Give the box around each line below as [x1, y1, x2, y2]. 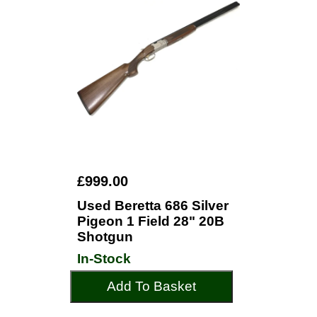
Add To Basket [107, 279, 196, 294]
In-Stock [77, 251, 131, 266]
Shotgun [77, 229, 133, 244]
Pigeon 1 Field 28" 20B [77, 214, 224, 229]
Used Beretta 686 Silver [77, 198, 229, 213]
